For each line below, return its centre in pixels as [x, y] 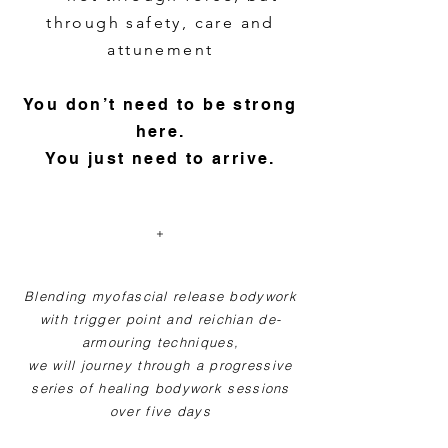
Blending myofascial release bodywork [160, 296]
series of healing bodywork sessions [160, 388]
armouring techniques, [160, 342]
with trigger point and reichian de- [160, 319]
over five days [160, 411]
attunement [160, 49]
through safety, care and [160, 22]
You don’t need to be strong [160, 104]
